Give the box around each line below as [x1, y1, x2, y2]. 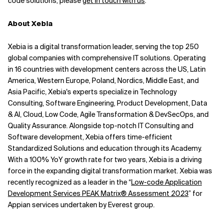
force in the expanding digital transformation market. [8, 166, 178, 175]
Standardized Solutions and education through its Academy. [8, 144, 202, 153]
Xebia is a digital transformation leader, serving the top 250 [8, 42, 199, 51]
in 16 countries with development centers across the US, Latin [8, 65, 206, 74]
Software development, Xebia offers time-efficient [8, 133, 172, 141]
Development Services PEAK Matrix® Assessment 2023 [8, 189, 189, 198]
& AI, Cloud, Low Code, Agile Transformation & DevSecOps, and [8, 110, 209, 119]
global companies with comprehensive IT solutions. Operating [8, 54, 206, 62]
